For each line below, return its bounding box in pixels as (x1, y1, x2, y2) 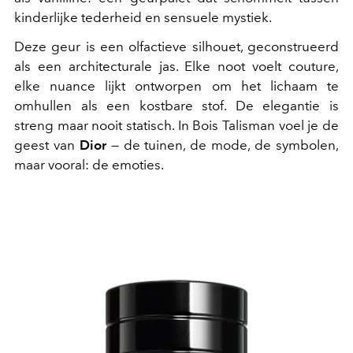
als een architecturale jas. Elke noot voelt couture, (14, 58, 339, 74)
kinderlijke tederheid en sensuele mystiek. (14, 9, 272, 25)
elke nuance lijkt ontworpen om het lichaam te (14, 77, 339, 94)
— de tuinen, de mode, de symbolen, (106, 136, 340, 153)
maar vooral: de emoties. (14, 156, 164, 173)
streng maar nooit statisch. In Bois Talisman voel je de (14, 117, 339, 133)
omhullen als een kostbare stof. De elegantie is (14, 97, 339, 113)
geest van (14, 136, 80, 153)
